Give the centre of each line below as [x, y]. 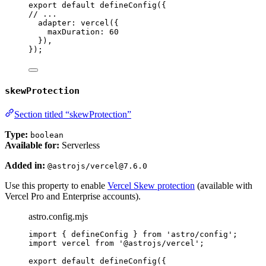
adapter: [59, 23]
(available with [224, 185]
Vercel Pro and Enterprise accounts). [73, 196]
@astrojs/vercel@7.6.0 [97, 166]
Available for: [32, 145]
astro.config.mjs [58, 216]
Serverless [80, 145]
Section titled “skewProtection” [73, 114]
